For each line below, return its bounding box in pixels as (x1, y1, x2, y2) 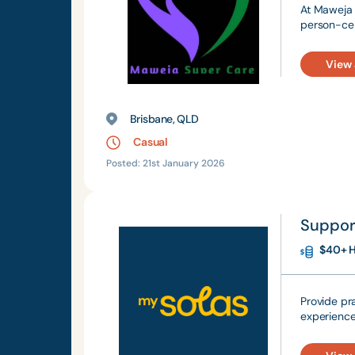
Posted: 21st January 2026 (106, 157, 225, 170)
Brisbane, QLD (130, 112, 199, 126)
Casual (133, 135, 169, 149)
